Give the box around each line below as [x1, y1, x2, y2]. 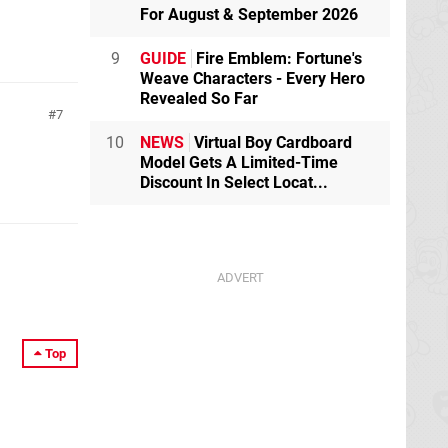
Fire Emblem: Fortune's [192, 49, 362, 68]
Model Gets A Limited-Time [140, 153, 338, 172]
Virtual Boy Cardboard [190, 133, 352, 152]
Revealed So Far [140, 89, 258, 108]
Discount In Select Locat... [140, 173, 328, 192]
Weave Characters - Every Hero [140, 69, 365, 88]
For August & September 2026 [140, 5, 358, 24]
